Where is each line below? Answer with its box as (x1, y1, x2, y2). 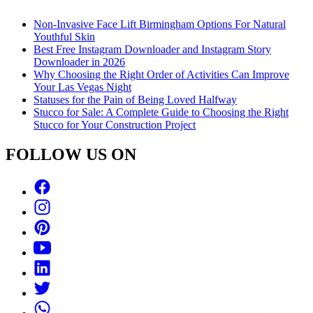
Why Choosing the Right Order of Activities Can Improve (34, 68, 289, 80)
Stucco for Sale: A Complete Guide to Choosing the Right (34, 105, 289, 118)
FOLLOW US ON (6, 145, 136, 163)
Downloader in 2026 (34, 55, 125, 68)
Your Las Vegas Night (34, 80, 131, 93)
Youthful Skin (34, 30, 95, 43)
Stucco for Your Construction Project (34, 118, 196, 131)
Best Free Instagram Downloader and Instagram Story (34, 43, 271, 55)
